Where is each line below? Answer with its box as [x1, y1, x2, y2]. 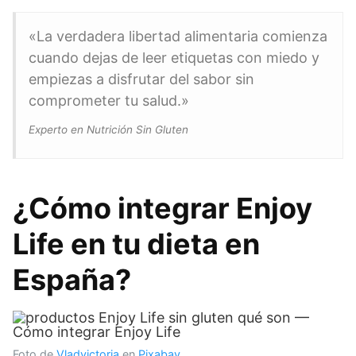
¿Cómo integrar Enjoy [13, 191, 312, 226]
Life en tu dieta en [13, 226, 260, 261]
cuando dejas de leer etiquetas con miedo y [29, 49, 319, 66]
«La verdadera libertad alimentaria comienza [29, 28, 327, 44]
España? [13, 262, 131, 297]
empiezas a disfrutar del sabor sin [29, 71, 254, 87]
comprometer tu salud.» [29, 92, 189, 109]
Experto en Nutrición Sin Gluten [29, 123, 188, 136]
